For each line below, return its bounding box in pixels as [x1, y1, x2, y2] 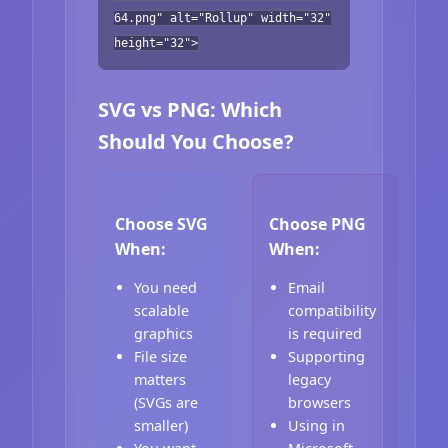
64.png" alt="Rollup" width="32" [114, 10, 331, 25]
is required [288, 324, 363, 344]
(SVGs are [134, 393, 199, 413]
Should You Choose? [98, 127, 294, 155]
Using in [288, 416, 346, 436]
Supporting [288, 347, 366, 367]
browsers [288, 393, 352, 413]
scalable [134, 301, 190, 321]
